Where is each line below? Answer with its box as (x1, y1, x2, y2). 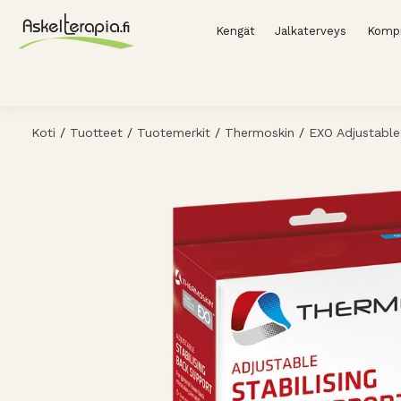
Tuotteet (70, 125, 123, 140)
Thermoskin (225, 125, 294, 140)
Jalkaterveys (275, 24, 347, 38)
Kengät (215, 24, 255, 38)
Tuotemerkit (137, 125, 210, 140)
